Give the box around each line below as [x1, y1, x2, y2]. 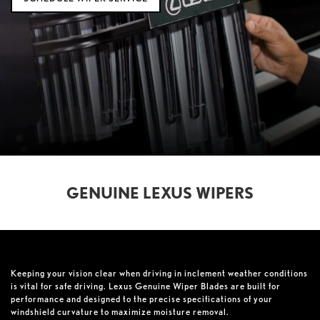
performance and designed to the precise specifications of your [11, 293, 273, 304]
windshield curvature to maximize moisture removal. [11, 306, 229, 317]
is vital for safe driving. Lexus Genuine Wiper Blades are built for [11, 280, 281, 291]
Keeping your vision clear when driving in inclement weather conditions [11, 267, 308, 279]
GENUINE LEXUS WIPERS [66, 182, 254, 202]
